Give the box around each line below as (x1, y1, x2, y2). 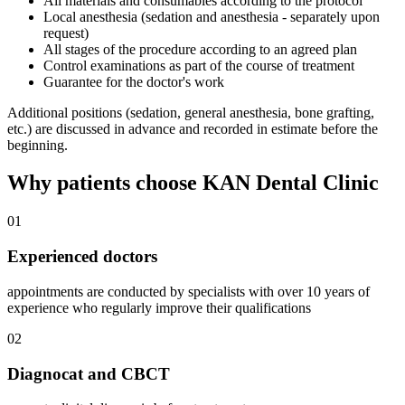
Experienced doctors (7, 247, 157, 267)
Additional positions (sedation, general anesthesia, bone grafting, (7, 104, 374, 120)
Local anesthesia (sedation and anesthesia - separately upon (43, 8, 380, 24)
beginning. (7, 137, 68, 153)
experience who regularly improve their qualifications (7, 299, 311, 316)
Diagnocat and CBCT (7, 363, 170, 383)
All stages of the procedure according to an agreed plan (43, 41, 357, 57)
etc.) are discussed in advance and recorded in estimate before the (7, 120, 378, 137)
